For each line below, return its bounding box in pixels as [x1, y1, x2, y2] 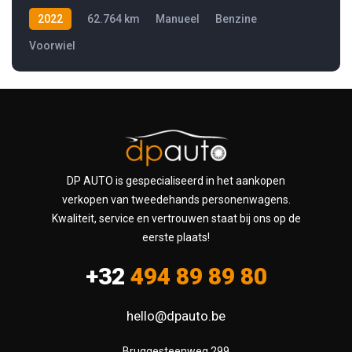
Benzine [215, 12, 257, 25]
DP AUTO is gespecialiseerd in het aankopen [67, 174, 285, 187]
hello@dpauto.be [126, 307, 225, 324]
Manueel [156, 12, 200, 25]
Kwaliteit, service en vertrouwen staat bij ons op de [51, 211, 301, 225]
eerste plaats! [142, 230, 210, 244]
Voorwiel [29, 38, 75, 52]
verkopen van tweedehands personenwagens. [61, 192, 291, 206]
